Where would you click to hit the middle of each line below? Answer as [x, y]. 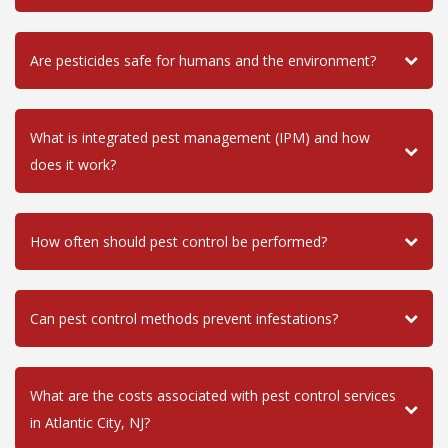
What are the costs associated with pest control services [213, 395]
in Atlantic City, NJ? [90, 422]
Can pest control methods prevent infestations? [184, 318]
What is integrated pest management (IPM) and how [200, 137]
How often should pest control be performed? [178, 241]
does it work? [73, 164]
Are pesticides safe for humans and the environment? [203, 60]
